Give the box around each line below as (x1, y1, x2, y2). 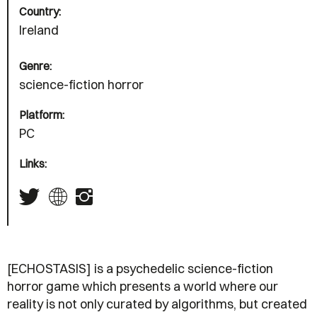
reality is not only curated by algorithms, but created (7, 296, 307, 313)
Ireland (19, 22, 59, 39)
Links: (19, 156, 47, 171)
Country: (19, 4, 61, 19)
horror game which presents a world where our (7, 278, 278, 295)
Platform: (19, 108, 64, 122)
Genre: (19, 59, 52, 74)
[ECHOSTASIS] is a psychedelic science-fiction (7, 260, 273, 277)
